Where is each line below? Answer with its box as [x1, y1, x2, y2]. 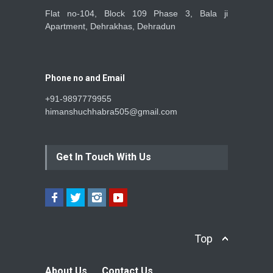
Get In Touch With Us [56, 151, 151, 163]
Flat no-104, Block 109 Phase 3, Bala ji [45, 8, 228, 18]
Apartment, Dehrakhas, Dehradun [45, 21, 175, 31]
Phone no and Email [45, 73, 125, 83]
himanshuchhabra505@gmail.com [45, 106, 177, 116]
